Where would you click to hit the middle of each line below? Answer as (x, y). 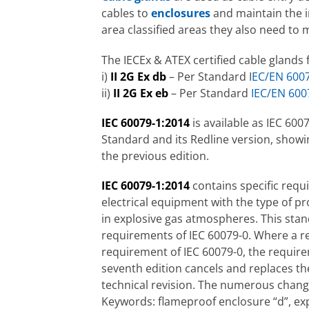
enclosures (181, 13)
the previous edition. (155, 156)
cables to (126, 13)
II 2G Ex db (138, 76)
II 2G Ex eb (141, 93)
